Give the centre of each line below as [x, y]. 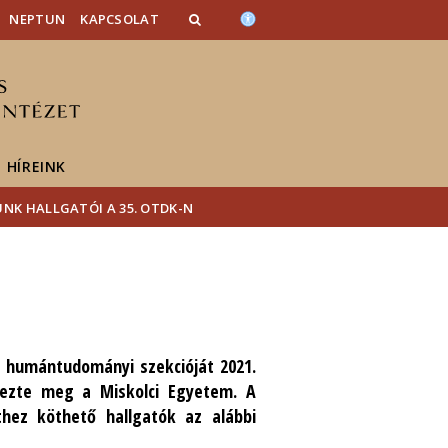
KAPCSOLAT [119, 19]
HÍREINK [36, 166]
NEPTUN [37, 19]
